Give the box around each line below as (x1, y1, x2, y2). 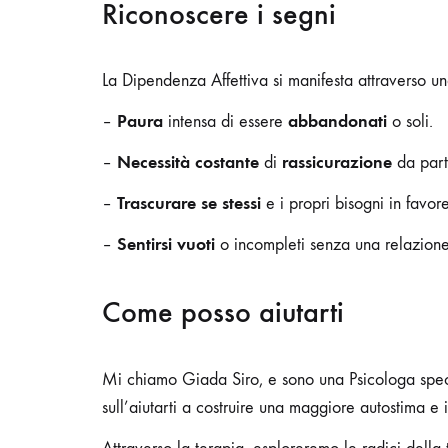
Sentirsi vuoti (117, 232, 215, 255)
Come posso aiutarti (102, 293, 344, 330)
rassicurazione (282, 150, 392, 173)
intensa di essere (163, 110, 288, 132)
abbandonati (288, 109, 387, 132)
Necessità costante (117, 150, 259, 173)
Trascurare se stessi (117, 191, 261, 214)
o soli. (387, 110, 433, 132)
